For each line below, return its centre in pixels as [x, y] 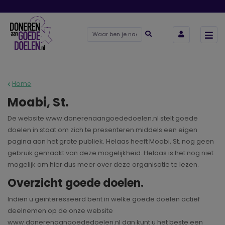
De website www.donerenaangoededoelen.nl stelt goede [103, 119]
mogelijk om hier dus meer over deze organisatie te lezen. [103, 165]
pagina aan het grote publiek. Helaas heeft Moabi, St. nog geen [111, 142]
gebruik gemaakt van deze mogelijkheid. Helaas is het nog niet [110, 153]
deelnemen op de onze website [60, 210]
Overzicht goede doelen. [76, 183]
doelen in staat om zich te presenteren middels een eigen [102, 130]
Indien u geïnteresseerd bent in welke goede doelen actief [104, 199]
